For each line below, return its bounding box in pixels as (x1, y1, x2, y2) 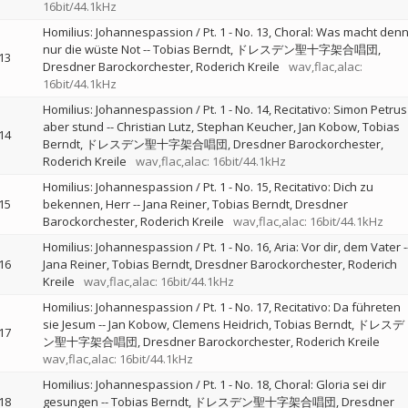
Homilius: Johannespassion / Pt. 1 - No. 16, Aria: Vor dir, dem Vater (42, 239, 401, 255)
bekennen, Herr (42, 196, 130, 212)
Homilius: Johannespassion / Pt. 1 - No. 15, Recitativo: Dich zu (42, 178, 373, 195)
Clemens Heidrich (171, 316, 269, 332)
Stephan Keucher (196, 118, 293, 135)
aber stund (42, 118, 104, 135)
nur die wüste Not (42, 41, 140, 57)
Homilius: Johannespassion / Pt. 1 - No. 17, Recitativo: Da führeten (42, 299, 401, 315)
